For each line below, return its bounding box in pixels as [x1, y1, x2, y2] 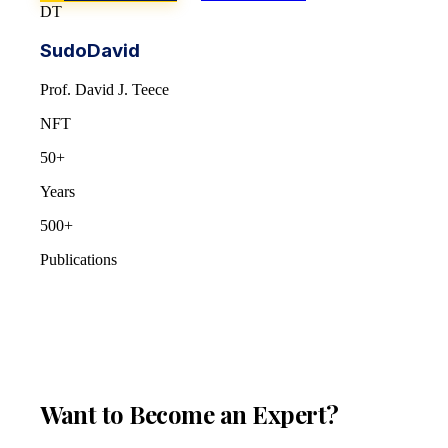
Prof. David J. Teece [40, 80, 169, 98]
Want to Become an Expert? [40, 397, 339, 430]
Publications [40, 250, 117, 268]
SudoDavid [40, 38, 140, 62]
